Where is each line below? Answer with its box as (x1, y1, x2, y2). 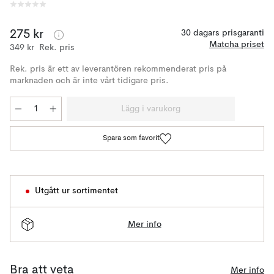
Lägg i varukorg (121, 105, 180, 113)
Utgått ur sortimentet (35, 187, 118, 195)
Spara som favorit (102, 135, 160, 142)
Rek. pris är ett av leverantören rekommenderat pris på (10, 65, 226, 73)
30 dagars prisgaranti (181, 29, 264, 37)
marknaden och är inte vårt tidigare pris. (10, 76, 169, 85)
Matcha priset (209, 40, 264, 49)
